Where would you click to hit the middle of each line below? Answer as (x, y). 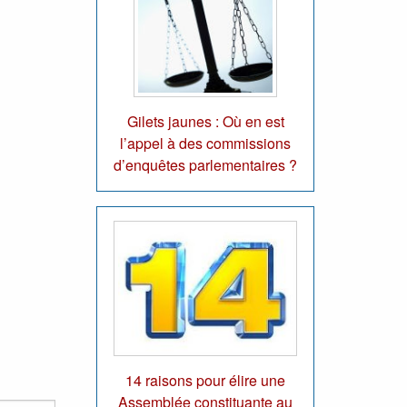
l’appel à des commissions (205, 143)
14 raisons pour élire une (205, 380)
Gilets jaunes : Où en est (205, 121)
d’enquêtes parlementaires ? (205, 164)
